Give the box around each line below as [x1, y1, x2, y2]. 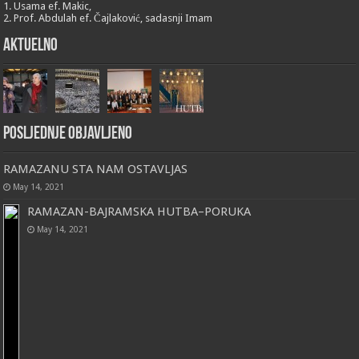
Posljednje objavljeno [3, 125, 133, 144]
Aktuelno [3, 37, 58, 56]
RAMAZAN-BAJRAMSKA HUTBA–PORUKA [27, 204, 252, 220]
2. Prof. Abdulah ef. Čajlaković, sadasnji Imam [3, 12, 213, 25]
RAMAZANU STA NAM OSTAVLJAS [3, 162, 188, 177]
